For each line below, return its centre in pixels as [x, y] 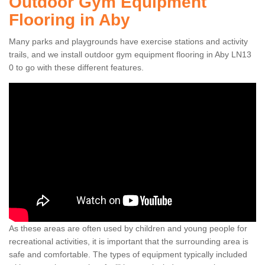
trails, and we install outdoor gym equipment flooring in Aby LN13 [130, 55]
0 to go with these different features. [76, 68]
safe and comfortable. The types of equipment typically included [128, 255]
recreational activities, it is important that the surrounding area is [129, 242]
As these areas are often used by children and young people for [128, 229]
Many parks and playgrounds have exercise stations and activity [128, 42]
